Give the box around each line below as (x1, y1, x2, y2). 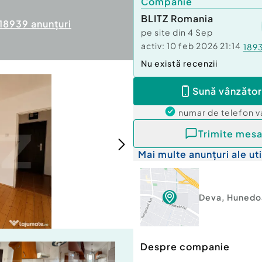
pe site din (141, 27, 188, 37)
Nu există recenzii (141, 58, 218, 68)
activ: (141, 40, 165, 51)
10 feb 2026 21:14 (167, 40, 241, 51)
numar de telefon (178, 107, 256, 118)
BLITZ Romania (141, 12, 213, 25)
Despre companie (140, 240, 230, 253)
